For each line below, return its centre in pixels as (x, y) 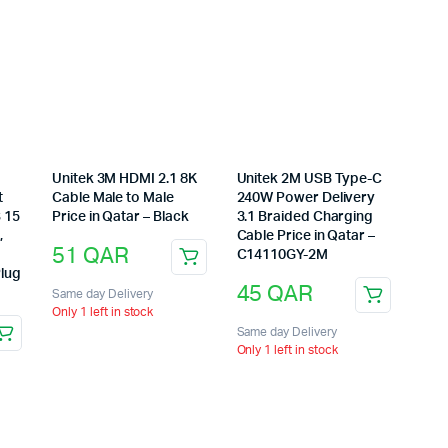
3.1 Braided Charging (305, 216)
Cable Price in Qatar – (305, 235)
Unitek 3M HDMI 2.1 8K (124, 178)
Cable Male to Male (113, 197)
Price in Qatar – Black (120, 216)
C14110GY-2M (282, 254)
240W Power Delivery (306, 197)
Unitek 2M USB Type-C (309, 178)
